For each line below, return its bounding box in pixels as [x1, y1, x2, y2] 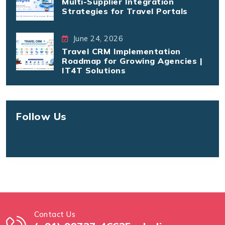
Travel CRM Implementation [62, 46, 181, 56]
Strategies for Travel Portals [62, 6, 188, 16]
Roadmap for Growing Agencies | [62, 55, 202, 66]
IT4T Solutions [62, 65, 126, 75]
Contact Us [34, 209, 75, 219]
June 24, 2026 [72, 34, 123, 43]
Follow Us [16, 110, 67, 123]
